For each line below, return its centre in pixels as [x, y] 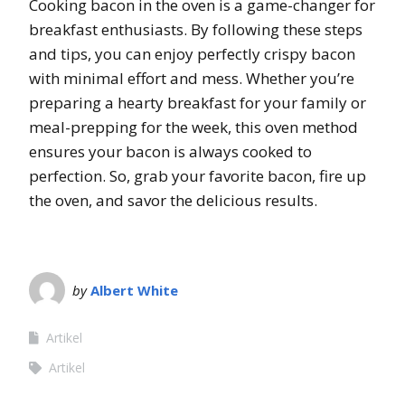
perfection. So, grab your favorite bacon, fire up [198, 176]
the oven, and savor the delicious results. [173, 201]
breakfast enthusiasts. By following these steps [196, 30]
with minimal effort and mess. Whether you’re [192, 79]
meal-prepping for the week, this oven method [193, 127]
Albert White [134, 291]
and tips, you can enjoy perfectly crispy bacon [192, 54]
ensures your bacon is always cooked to [170, 152]
